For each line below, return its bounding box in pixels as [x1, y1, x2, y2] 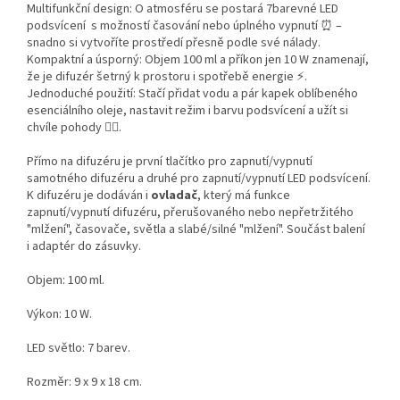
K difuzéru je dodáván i [27, 187, 151, 205]
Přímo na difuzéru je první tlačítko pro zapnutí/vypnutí [27, 153, 312, 171]
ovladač [151, 187, 197, 205]
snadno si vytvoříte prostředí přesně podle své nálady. [27, 34, 321, 53]
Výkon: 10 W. [27, 305, 92, 324]
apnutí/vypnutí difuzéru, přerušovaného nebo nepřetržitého [33, 204, 354, 222]
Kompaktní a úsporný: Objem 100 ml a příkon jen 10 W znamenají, [27, 51, 369, 70]
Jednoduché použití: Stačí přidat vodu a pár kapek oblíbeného [27, 85, 358, 104]
